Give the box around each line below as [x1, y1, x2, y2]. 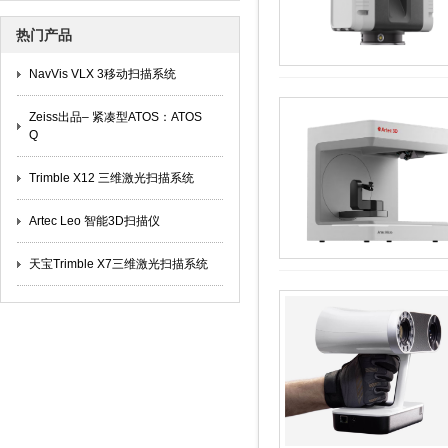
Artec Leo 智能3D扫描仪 [29, 214, 160, 228]
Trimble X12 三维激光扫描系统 [29, 171, 194, 185]
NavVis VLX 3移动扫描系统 [29, 67, 176, 81]
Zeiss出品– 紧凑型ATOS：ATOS [29, 110, 202, 124]
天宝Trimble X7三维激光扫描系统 [29, 257, 208, 271]
